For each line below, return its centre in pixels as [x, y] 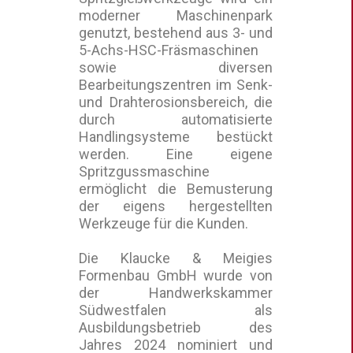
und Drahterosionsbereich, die [176, 102]
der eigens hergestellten [176, 206]
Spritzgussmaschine [144, 172]
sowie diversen [176, 68]
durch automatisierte [176, 120]
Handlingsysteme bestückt [176, 137]
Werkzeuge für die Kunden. [163, 224]
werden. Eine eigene [176, 154]
